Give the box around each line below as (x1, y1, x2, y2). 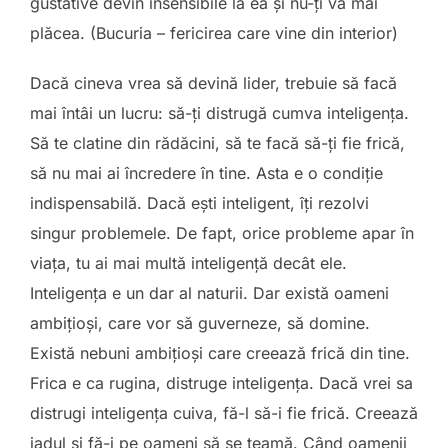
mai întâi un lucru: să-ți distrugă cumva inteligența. (30, 103, 409, 123)
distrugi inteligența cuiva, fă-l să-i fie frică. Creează (30, 403, 418, 423)
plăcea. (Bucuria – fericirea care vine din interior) (30, 23, 398, 43)
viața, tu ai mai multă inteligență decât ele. (30, 253, 347, 273)
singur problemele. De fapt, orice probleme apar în (30, 223, 414, 243)
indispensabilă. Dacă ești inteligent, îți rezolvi (30, 193, 369, 213)
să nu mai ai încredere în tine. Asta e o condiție (30, 163, 383, 183)
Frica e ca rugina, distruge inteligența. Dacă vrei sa (30, 373, 413, 393)
